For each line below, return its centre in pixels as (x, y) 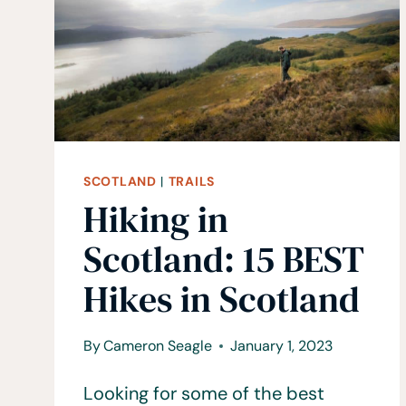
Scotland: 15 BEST (224, 260)
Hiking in (156, 220)
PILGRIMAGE (217, 28)
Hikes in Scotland (222, 300)
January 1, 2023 (282, 346)
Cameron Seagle (158, 346)
